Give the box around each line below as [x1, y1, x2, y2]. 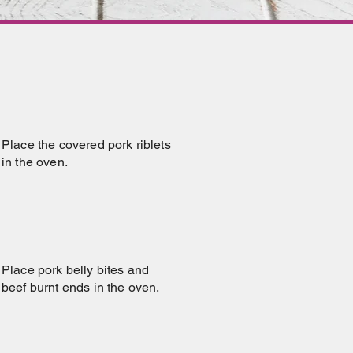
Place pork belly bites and [2, 262, 150, 277]
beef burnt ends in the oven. [2, 280, 160, 295]
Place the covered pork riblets [2, 137, 171, 152]
